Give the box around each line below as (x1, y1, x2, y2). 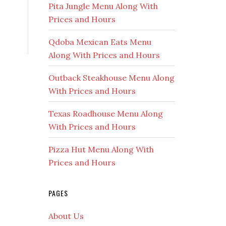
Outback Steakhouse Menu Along (48, 73, 175, 83)
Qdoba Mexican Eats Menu (48, 37, 151, 47)
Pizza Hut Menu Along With (48, 144, 154, 154)
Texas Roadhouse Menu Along (48, 108, 163, 119)
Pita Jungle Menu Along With (48, 1, 158, 11)
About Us (48, 211, 84, 221)
